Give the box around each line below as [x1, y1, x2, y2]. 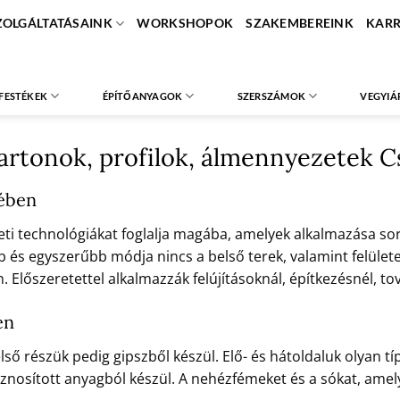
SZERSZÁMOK [237, 89, 305, 102]
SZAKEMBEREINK [246, 15, 354, 31]
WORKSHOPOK [137, 15, 234, 31]
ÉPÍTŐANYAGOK [102, 89, 183, 102]
